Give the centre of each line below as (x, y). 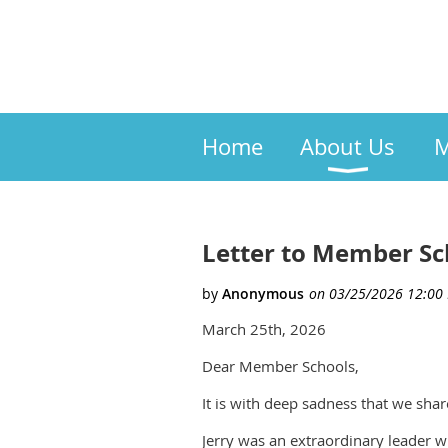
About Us (347, 146)
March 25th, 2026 (264, 329)
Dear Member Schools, (280, 366)
